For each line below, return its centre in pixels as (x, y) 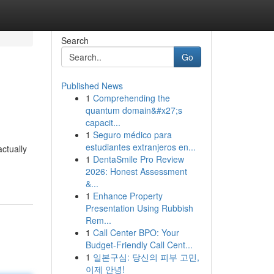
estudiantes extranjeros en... (140, 147)
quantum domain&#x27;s (134, 110)
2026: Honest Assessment (136, 171)
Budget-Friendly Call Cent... (139, 245)
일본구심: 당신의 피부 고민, (146, 257)
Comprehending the (131, 98)
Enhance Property (128, 196)
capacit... (103, 122)
